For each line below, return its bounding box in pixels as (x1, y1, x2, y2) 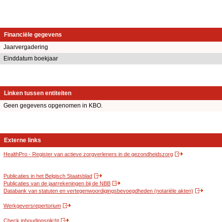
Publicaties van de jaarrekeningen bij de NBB (3, 180, 111, 187)
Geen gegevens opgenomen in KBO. (3, 102, 103, 110)
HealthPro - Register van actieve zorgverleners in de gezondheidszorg (3, 151, 173, 158)
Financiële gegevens (4, 31, 62, 39)
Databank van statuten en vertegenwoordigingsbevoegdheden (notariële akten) (3, 188, 193, 194)
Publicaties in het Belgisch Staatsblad (3, 173, 92, 179)
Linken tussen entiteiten (4, 90, 71, 97)
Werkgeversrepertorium (3, 203, 61, 209)
